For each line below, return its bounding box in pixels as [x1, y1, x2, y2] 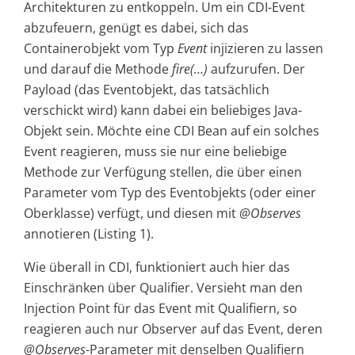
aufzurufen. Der [208, 60, 305, 78]
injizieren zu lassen [207, 40, 323, 58]
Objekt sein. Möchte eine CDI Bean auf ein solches [24, 122, 319, 140]
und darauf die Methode [24, 60, 172, 78]
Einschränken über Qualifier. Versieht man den [24, 279, 303, 297]
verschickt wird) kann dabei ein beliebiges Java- [24, 101, 302, 120]
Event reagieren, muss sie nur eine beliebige [24, 143, 287, 161]
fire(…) [172, 60, 208, 78]
